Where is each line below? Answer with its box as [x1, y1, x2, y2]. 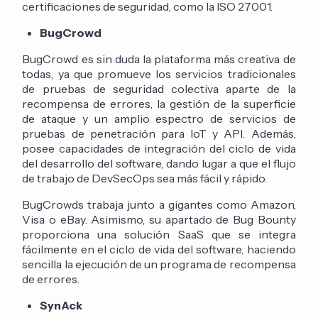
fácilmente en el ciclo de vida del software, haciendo [22, 242, 296, 257]
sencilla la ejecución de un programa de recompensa [22, 257, 296, 272]
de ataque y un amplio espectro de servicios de [22, 111, 296, 126]
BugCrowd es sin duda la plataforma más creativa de [22, 52, 296, 67]
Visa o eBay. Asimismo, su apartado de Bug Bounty [22, 212, 296, 227]
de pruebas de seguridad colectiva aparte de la [22, 82, 296, 97]
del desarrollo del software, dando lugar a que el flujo [22, 156, 296, 171]
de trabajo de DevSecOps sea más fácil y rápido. [22, 171, 268, 186]
